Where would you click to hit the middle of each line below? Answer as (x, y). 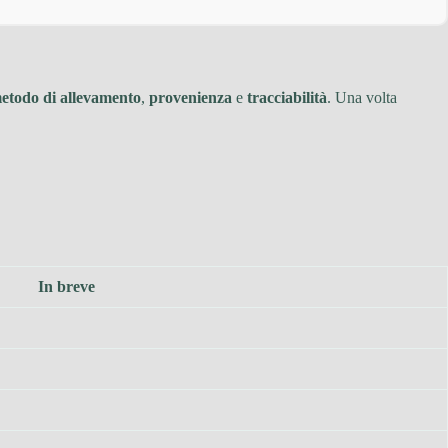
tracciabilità (287, 97)
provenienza (190, 97)
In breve (66, 286)
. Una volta (362, 97)
